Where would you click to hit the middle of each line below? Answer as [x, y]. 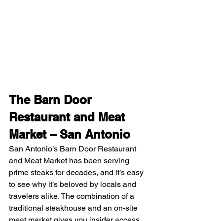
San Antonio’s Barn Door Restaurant [74, 149]
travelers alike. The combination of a [73, 196]
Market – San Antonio [70, 134]
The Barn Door [52, 100]
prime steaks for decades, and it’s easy [77, 173]
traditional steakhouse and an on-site [74, 208]
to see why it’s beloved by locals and [74, 184]
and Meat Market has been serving [70, 161]
